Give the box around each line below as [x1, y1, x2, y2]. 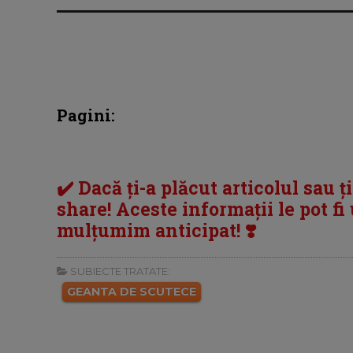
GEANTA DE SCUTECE [67, 284, 196, 299]
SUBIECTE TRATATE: [68, 265, 170, 278]
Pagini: [57, 105, 115, 126]
